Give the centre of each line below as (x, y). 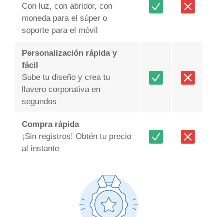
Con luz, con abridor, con (67, 6)
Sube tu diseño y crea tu (66, 77)
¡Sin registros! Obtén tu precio (76, 137)
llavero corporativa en (61, 90)
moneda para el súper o (64, 18)
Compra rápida (50, 124)
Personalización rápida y (69, 53)
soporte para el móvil (60, 31)
